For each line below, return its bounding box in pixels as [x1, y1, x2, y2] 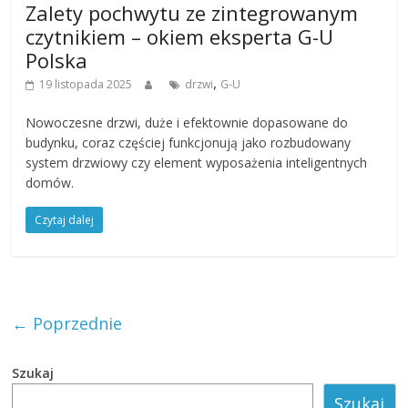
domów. [25, 173, 75, 191]
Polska [25, 46, 88, 74]
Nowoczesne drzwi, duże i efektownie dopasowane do [25, 113, 349, 131]
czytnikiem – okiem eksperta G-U [25, 22, 334, 50]
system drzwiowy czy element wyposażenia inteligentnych [25, 153, 368, 171]
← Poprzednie [12, 311, 123, 334]
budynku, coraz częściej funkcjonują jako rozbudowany [25, 133, 352, 151]
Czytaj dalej [35, 211, 95, 228]
